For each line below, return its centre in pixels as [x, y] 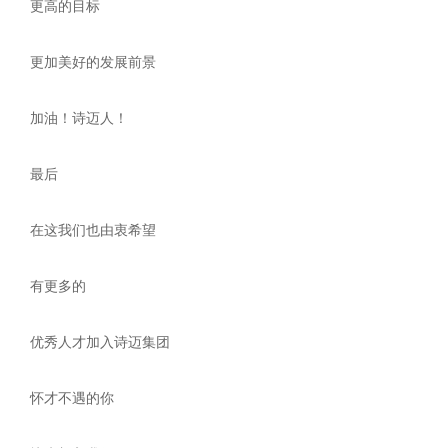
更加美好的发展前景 [93, 62]
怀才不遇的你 [72, 398]
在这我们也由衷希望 [93, 230]
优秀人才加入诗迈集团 [100, 342]
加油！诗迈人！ [79, 118]
